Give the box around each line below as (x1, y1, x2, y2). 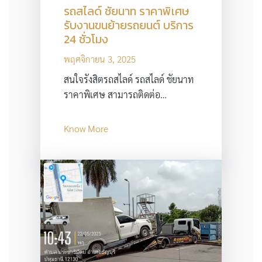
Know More (63, 122, 108, 135)
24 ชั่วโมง (63, 30, 108, 48)
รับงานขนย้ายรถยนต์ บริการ (63, 16, 194, 34)
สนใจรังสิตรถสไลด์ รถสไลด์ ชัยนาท (63, 73, 194, 85)
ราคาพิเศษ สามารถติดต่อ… (63, 88, 167, 101)
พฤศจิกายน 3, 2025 (63, 53, 136, 64)
